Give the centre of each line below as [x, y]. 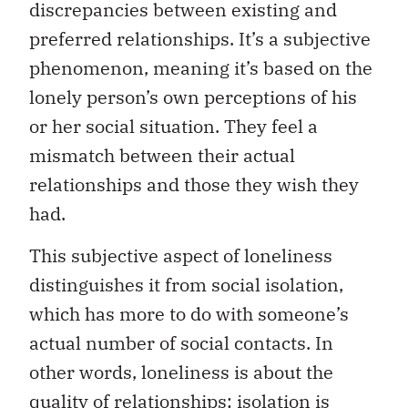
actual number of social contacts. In [181, 343]
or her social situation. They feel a [173, 126]
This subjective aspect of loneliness [181, 256]
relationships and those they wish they [194, 184]
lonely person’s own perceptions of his [193, 97]
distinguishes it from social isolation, [186, 285]
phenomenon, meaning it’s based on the [201, 67]
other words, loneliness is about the [181, 372]
